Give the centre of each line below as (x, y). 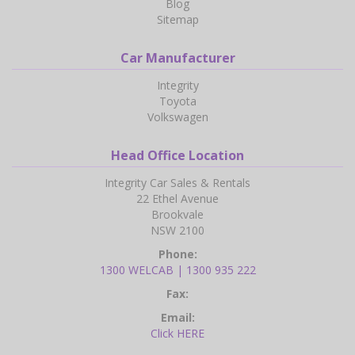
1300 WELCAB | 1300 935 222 (177, 270)
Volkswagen (177, 117)
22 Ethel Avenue (177, 199)
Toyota (177, 101)
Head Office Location (177, 156)
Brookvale (177, 215)
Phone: (177, 254)
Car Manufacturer (177, 58)
